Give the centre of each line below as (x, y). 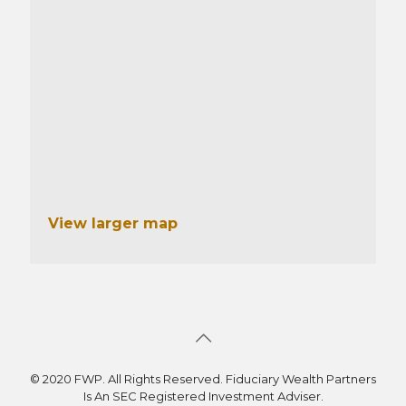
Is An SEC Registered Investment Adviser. (203, 396)
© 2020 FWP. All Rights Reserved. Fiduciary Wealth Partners (203, 379)
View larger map (113, 224)
